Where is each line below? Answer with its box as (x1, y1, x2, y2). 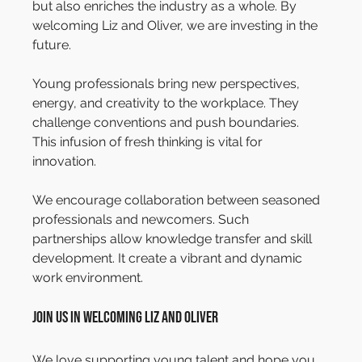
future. (32, 37, 72, 53)
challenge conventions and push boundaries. (32, 115, 303, 131)
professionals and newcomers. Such (32, 212, 253, 228)
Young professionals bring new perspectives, (32, 76, 304, 92)
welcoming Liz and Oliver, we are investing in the (32, 18, 322, 34)
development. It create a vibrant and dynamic (32, 250, 306, 267)
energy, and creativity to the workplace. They (32, 95, 303, 112)
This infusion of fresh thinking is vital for (32, 134, 267, 150)
